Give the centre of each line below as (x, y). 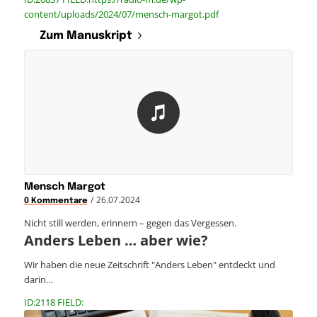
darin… (38, 279)
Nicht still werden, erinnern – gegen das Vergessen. (131, 223)
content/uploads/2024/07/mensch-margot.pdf (121, 14)
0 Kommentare (56, 201)
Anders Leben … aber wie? (116, 240)
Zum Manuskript (86, 35)
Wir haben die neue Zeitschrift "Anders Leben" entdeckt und (149, 264)
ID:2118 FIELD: (53, 302)
